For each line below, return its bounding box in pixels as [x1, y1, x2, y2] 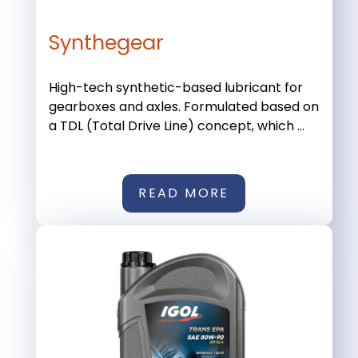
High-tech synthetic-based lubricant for [48, 78, 303, 97]
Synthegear [48, 27, 164, 57]
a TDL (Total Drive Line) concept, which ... [48, 116, 304, 135]
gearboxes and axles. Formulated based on [48, 97, 319, 116]
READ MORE [138, 183, 229, 202]
